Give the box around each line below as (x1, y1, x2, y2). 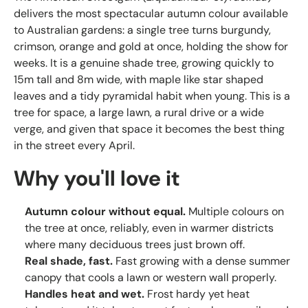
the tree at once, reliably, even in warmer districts (25, 220, 274, 235)
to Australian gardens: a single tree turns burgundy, (14, 23, 271, 38)
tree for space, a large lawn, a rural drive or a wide (14, 105, 264, 120)
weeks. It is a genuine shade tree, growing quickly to (14, 56, 274, 71)
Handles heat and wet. (25, 286, 144, 301)
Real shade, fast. (25, 253, 113, 268)
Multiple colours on (186, 203, 284, 219)
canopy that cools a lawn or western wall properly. (25, 269, 276, 285)
